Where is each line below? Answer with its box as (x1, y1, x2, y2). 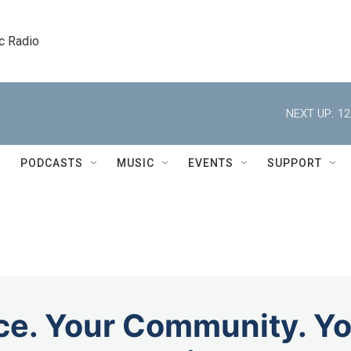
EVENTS (188, 157, 233, 169)
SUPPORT (267, 157, 322, 169)
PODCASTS (20, 157, 83, 169)
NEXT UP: (286, 106, 334, 121)
